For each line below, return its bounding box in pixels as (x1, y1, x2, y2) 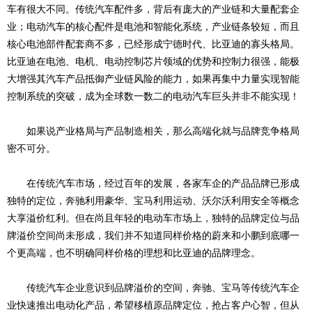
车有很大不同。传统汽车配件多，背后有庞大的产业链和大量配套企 (7, 3, 299, 15)
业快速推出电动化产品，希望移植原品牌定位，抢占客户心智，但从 (7, 299, 299, 311)
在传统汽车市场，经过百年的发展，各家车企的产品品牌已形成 (7, 178, 299, 189)
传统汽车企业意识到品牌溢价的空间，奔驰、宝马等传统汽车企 (7, 282, 299, 293)
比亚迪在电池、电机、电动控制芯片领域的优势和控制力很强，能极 (7, 56, 299, 67)
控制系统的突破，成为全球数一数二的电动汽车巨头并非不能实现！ (7, 91, 299, 102)
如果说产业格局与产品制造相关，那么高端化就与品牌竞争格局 (7, 125, 299, 136)
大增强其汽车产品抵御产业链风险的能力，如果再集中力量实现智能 (7, 73, 299, 84)
